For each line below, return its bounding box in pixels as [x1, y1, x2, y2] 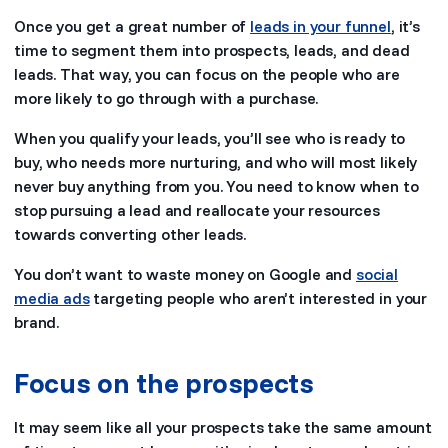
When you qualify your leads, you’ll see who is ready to [14, 128, 406, 148]
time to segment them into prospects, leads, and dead [14, 40, 410, 60]
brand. [14, 312, 60, 332]
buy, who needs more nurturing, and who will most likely [14, 152, 418, 172]
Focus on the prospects [14, 365, 314, 400]
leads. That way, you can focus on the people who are [14, 64, 400, 84]
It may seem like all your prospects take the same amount [14, 417, 433, 437]
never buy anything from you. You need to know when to [14, 176, 419, 196]
